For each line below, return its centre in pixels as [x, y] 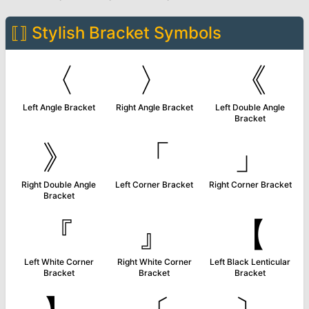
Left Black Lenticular [250, 262]
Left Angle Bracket [59, 107]
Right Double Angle [59, 185]
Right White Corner [154, 262]
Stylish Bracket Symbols [127, 33]
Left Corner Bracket [154, 185]
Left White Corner [59, 262]
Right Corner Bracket [250, 185]
